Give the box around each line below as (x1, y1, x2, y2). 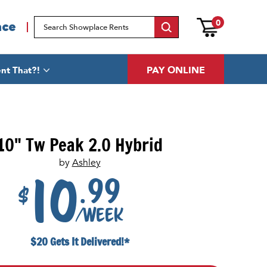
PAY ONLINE (147, 64, 205, 77)
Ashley (72, 156, 101, 169)
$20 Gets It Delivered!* (30, 233, 129, 249)
